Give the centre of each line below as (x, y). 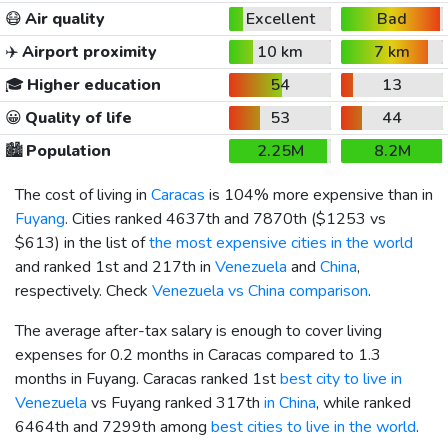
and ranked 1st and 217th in (115, 266)
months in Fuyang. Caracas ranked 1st (147, 378)
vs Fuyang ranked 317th (175, 402)
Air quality (63, 18)
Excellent (280, 18)
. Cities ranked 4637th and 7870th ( (190, 218)
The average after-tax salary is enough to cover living (198, 330)
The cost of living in (83, 194)
